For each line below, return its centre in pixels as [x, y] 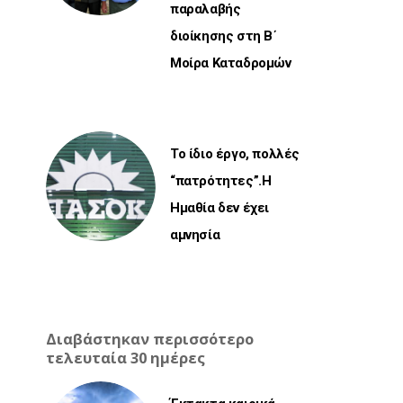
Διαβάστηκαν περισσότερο [150, 339]
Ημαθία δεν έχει [219, 208]
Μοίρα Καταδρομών [231, 63]
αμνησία [195, 235]
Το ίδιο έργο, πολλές [235, 154]
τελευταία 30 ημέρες [125, 358]
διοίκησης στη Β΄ [224, 36]
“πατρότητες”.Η [221, 181]
